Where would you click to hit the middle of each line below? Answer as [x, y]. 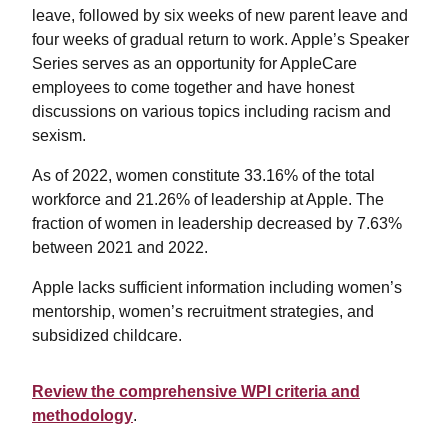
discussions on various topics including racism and [211, 111]
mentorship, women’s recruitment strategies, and [203, 311]
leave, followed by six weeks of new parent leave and [220, 15]
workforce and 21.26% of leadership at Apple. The [208, 199]
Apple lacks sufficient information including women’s [217, 287]
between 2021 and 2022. [120, 247]
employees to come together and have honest [193, 87]
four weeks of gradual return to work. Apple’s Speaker [220, 39]
